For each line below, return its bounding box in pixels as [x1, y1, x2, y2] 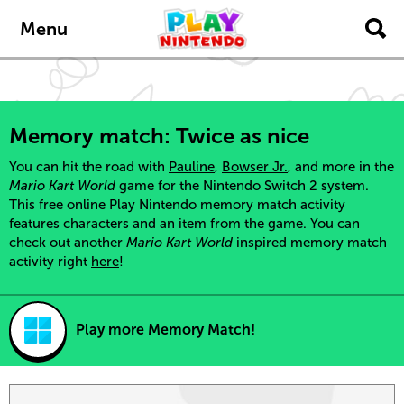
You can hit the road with [9, 160, 169, 174]
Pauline [169, 160, 215, 174]
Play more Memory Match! [76, 322, 255, 337]
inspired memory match [233, 235, 387, 250]
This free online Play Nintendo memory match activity [9, 197, 345, 212]
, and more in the [288, 160, 394, 174]
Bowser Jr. [222, 160, 288, 174]
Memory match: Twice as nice [9, 124, 309, 148]
